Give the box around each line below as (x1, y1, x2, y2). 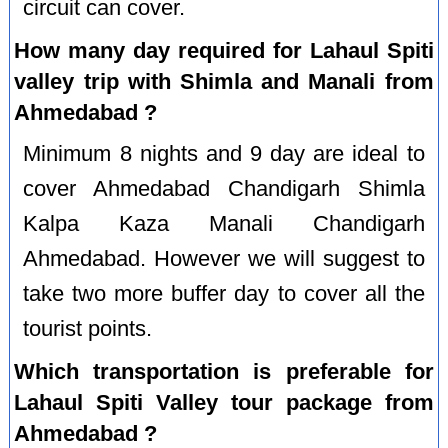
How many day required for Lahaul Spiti (14, 37, 434, 63)
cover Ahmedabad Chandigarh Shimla (23, 176, 425, 201)
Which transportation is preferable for (14, 358, 434, 384)
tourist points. (23, 316, 153, 341)
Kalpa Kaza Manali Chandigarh (23, 211, 425, 236)
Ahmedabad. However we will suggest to (23, 246, 425, 271)
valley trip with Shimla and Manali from (14, 68, 434, 94)
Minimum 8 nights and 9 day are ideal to (23, 141, 425, 166)
